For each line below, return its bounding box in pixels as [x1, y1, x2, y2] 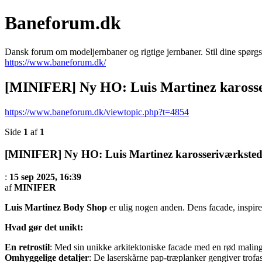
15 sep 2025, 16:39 [9, 172, 81, 182]
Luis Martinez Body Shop [5, 202, 107, 213]
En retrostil [5, 242, 50, 253]
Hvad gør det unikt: [5, 222, 83, 233]
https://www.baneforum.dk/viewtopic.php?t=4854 [5, 106, 189, 117]
